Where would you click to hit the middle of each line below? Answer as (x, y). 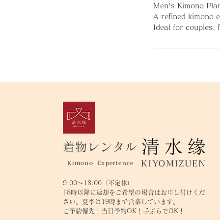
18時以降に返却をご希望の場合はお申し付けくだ (134, 192)
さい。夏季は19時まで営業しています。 (121, 202)
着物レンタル (100, 147)
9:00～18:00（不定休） (98, 183)
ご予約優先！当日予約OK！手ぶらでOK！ (124, 211)
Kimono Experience (100, 163)
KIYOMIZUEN (173, 164)
